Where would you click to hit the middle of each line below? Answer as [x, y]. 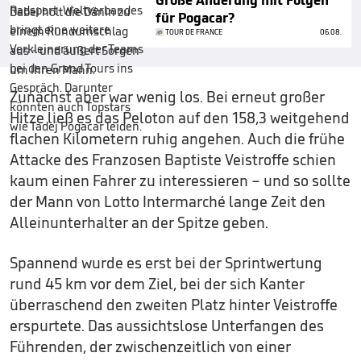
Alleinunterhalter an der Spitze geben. [139, 222]
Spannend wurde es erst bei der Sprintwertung [166, 263]
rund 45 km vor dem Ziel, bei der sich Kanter [157, 284]
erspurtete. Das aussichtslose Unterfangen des [167, 326]
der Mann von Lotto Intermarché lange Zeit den [168, 201]
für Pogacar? [195, 18]
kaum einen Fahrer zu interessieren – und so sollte [180, 180]
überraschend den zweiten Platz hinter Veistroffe [174, 305]
